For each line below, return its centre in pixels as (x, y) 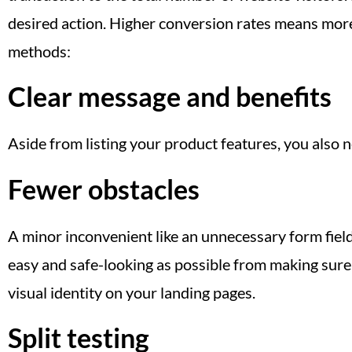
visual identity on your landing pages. (132, 292)
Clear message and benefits (170, 97)
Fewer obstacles (104, 189)
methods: (39, 51)
